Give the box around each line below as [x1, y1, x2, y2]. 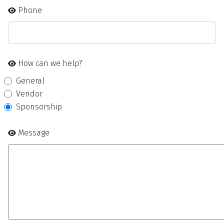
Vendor [16, 88, 42, 98]
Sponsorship [16, 101, 62, 111]
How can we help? [18, 58, 82, 68]
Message [18, 128, 49, 138]
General [16, 75, 44, 85]
